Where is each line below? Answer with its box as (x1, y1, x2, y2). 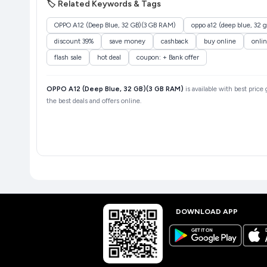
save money (108, 37, 145, 46)
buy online (203, 37, 236, 46)
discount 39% (54, 37, 94, 46)
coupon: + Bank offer (136, 53, 199, 62)
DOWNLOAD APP (175, 207, 238, 216)
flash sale (54, 53, 82, 62)
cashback (160, 37, 188, 46)
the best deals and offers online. (46, 97, 141, 105)
